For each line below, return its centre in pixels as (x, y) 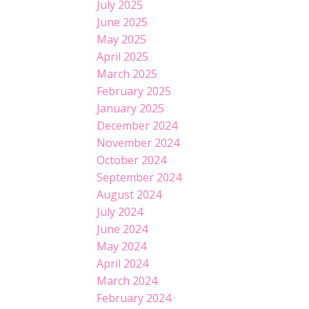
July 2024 (120, 212)
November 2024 (138, 143)
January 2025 (131, 109)
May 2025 (122, 40)
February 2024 (134, 298)
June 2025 (122, 22)
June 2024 (122, 229)
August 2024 (129, 195)
